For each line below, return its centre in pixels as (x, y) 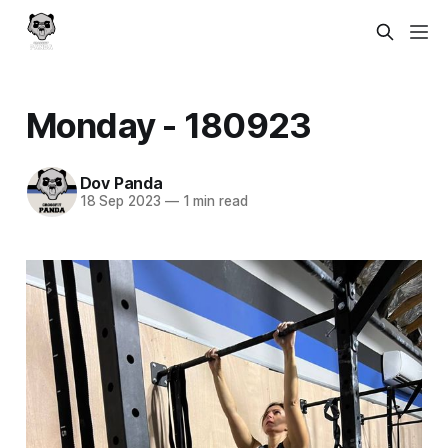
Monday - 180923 (168, 124)
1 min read (213, 201)
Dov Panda (121, 183)
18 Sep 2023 (120, 201)
